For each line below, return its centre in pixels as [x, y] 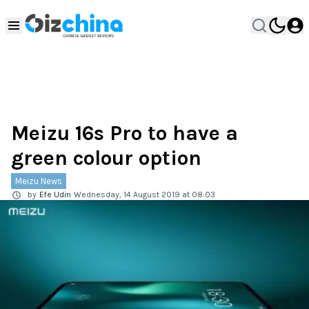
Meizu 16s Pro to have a [124, 133]
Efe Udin [55, 195]
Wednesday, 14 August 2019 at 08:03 [144, 195]
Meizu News [39, 181]
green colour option [106, 158]
